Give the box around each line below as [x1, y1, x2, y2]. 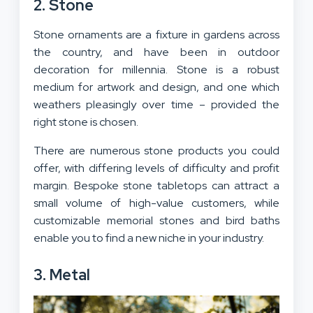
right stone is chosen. [34, 114, 138, 129]
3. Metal [34, 264, 90, 285]
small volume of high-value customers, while [34, 195, 279, 210]
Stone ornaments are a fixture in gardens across [34, 27, 279, 42]
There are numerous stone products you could [34, 143, 279, 158]
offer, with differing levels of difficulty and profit [34, 160, 279, 175]
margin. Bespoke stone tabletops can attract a [34, 177, 279, 193]
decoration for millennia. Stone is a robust [34, 61, 279, 77]
